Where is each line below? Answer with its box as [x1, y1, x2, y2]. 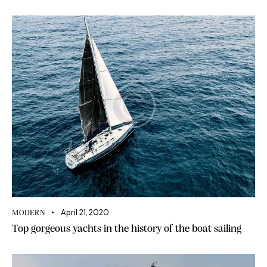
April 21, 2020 [60, 207, 109, 218]
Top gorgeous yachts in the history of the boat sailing [12, 223, 241, 235]
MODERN [12, 209, 46, 217]
